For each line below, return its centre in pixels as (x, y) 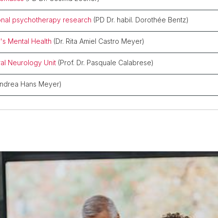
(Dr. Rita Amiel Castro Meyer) (99, 41)
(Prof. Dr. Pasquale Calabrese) (106, 62)
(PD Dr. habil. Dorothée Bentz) (140, 19)
